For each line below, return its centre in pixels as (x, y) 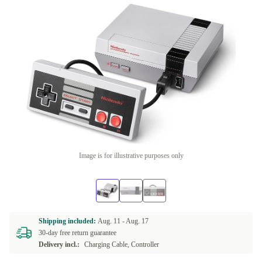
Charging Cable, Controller (122, 244)
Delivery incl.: (59, 244)
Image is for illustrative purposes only (131, 156)
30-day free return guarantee (77, 233)
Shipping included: (68, 221)
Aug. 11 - (112, 221)
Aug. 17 (137, 221)
